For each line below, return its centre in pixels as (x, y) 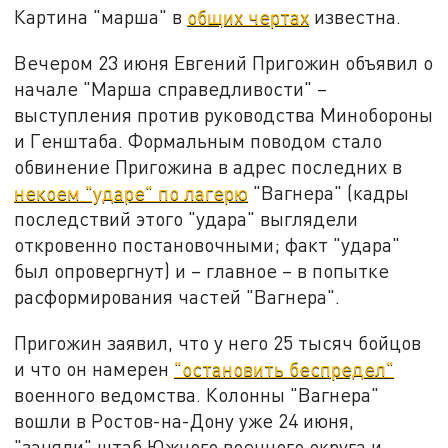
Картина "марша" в (101, 17)
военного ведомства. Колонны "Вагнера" (197, 394)
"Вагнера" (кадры (329, 193)
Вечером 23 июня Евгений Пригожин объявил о (224, 63)
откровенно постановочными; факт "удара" (207, 245)
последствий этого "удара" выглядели (186, 219)
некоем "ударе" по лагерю (131, 193)
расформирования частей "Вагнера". (177, 297)
